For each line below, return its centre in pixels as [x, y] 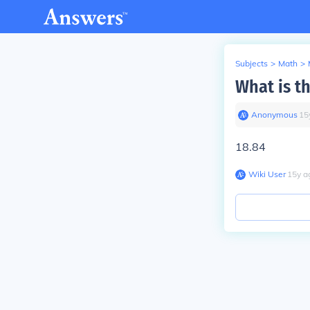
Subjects [252, 63]
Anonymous [274, 115]
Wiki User [267, 174]
